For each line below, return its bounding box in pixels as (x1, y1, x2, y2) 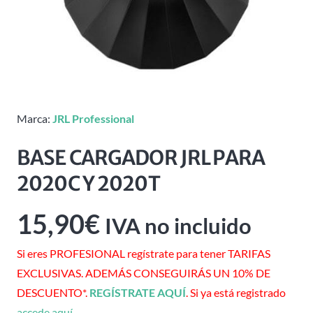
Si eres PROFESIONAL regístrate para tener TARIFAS (17, 247, 270, 261)
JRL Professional (52, 112, 134, 125)
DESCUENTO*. (17, 286, 89, 300)
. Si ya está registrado (186, 286, 286, 300)
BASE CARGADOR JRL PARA (17, 145, 265, 170)
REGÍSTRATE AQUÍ (89, 286, 186, 300)
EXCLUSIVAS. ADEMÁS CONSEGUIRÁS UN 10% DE (17, 266, 270, 280)
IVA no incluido (105, 213, 252, 239)
